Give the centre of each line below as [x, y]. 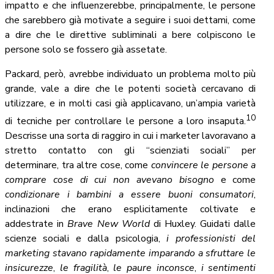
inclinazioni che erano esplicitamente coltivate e [131, 209]
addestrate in [36, 224]
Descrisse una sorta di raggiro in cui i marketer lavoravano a [131, 135]
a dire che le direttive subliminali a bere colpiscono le [131, 35]
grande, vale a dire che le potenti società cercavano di [131, 88]
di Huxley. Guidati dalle [203, 224]
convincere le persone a [203, 165]
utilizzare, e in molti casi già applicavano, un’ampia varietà [131, 103]
